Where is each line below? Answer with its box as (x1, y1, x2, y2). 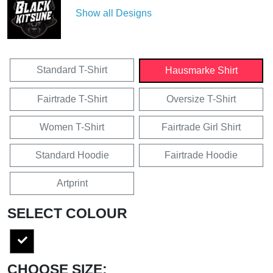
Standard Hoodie (35, 150, 109, 161)
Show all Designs (76, 8, 152, 19)
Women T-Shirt (40, 122, 104, 133)
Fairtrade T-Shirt (37, 94, 107, 105)
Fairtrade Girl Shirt (161, 122, 241, 133)
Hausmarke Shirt (165, 65, 238, 76)
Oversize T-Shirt (166, 94, 236, 105)
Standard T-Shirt (37, 65, 107, 76)
